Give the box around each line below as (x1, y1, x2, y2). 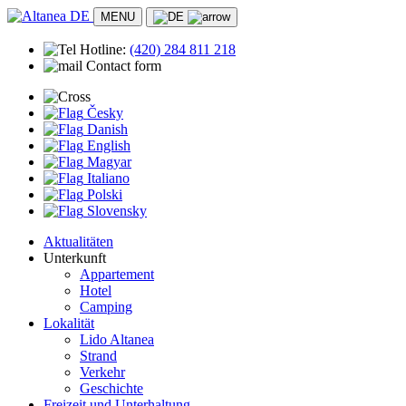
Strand (80, 348, 117, 363)
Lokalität (43, 315, 94, 331)
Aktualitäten (43, 234, 113, 249)
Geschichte (80, 381, 143, 396)
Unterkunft (43, 250, 106, 266)
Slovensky (87, 203, 147, 218)
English (87, 138, 130, 153)
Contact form (86, 58, 161, 73)
